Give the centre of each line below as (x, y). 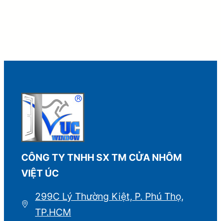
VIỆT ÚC (40, 173)
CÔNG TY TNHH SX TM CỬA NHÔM (102, 157)
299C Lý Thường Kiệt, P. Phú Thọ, (110, 196)
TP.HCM (53, 212)
